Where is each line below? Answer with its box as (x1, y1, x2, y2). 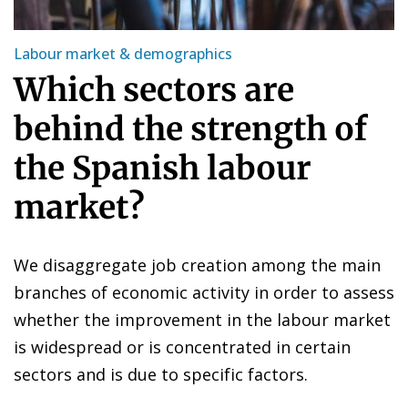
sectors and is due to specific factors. (14, 362, 308, 385)
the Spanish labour (14, 148, 311, 189)
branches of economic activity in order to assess (14, 280, 394, 303)
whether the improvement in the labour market (14, 308, 391, 331)
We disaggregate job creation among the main (14, 253, 381, 276)
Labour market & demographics (14, 43, 232, 64)
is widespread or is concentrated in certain (14, 335, 351, 358)
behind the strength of (14, 108, 367, 149)
